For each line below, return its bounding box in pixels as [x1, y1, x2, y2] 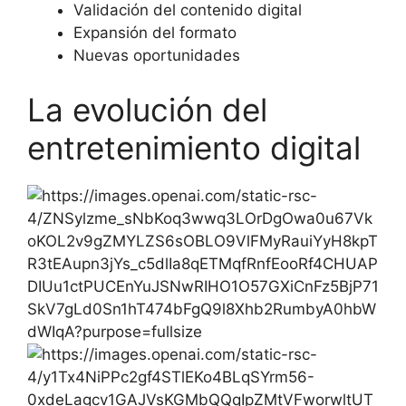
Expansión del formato [73, 24, 237, 43]
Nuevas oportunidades [73, 46, 240, 65]
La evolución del [27, 90, 267, 129]
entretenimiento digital [27, 128, 361, 167]
